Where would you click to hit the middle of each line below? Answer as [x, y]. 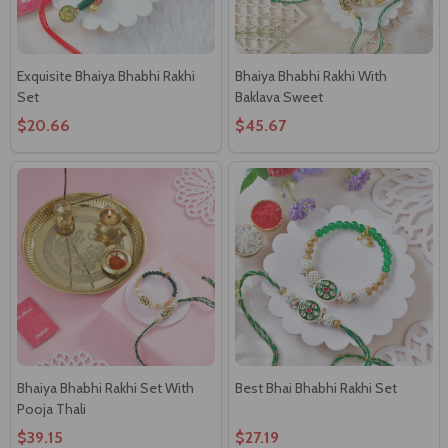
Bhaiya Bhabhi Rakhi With [311, 75]
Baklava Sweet [279, 96]
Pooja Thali [51, 408]
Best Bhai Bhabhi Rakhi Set [316, 387]
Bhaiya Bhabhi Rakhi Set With [105, 387]
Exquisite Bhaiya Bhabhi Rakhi [106, 75]
